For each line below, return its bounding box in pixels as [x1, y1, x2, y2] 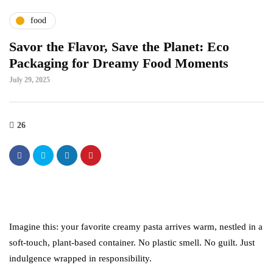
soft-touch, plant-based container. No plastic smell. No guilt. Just [9, 237, 255, 247]
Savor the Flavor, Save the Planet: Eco [9, 38, 229, 54]
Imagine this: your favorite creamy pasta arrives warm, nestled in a [9, 221, 263, 232]
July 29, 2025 [9, 75, 50, 84]
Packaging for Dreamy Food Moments [9, 55, 229, 71]
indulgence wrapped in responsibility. [9, 253, 152, 263]
